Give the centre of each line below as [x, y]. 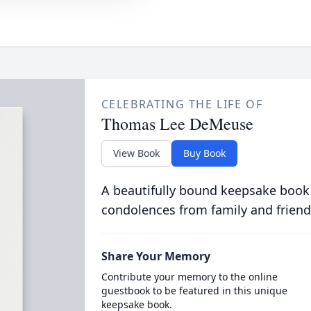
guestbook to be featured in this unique [194, 291]
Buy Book [204, 153]
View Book [136, 153]
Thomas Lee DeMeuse [177, 124]
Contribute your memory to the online [189, 277]
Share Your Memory [155, 256]
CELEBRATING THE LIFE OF [182, 104]
